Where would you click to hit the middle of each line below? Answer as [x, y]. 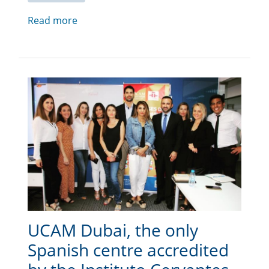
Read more [53, 20]
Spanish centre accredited [128, 249]
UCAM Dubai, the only [113, 230]
